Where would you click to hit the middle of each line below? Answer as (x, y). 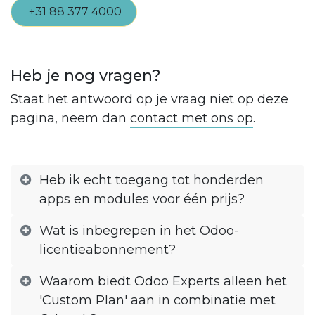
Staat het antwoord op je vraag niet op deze (149, 99)
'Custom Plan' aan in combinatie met (157, 301)
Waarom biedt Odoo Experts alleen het (163, 282)
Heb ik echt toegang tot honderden (151, 180)
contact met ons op (192, 118)
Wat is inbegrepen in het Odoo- (139, 231)
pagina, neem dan (70, 118)
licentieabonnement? (107, 250)
